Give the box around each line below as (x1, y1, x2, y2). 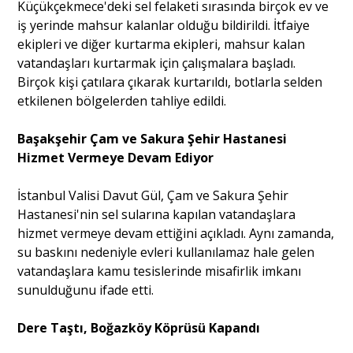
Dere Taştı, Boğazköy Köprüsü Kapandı (17, 319, 261, 337)
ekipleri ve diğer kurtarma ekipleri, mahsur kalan (17, 35, 306, 54)
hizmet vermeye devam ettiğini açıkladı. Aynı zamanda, (17, 225, 335, 243)
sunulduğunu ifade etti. (17, 281, 154, 299)
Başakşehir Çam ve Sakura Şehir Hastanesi (17, 130, 288, 148)
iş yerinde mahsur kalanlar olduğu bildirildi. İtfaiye (17, 17, 310, 35)
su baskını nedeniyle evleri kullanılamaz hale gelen (17, 243, 315, 262)
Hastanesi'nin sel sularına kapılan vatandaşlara (17, 206, 296, 224)
